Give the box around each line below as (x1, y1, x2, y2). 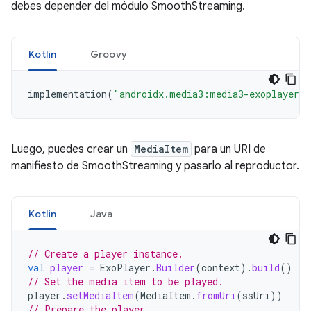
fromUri (196, 289, 236, 302)
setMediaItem (67, 289, 134, 302)
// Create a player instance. (28, 247, 183, 260)
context (201, 261, 240, 274)
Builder (156, 261, 195, 274)
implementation (28, 87, 107, 101)
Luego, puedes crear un (11, 142, 131, 156)
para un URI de (192, 142, 266, 156)
